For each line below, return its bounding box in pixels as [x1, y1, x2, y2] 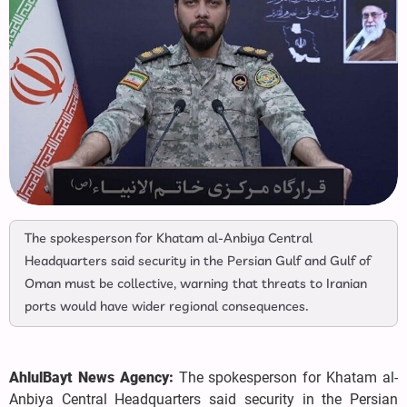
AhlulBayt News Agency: [9, 369, 179, 387]
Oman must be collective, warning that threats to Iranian [25, 275, 367, 294]
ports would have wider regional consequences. [25, 298, 309, 317]
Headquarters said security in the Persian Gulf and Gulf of [25, 253, 371, 272]
